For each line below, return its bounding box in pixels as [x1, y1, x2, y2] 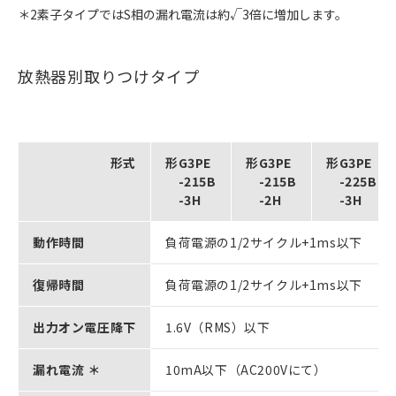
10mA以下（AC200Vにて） [165, 360, 327, 378]
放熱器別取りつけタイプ [18, 64, 200, 88]
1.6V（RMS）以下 [165, 317, 270, 336]
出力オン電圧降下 [33, 317, 136, 336]
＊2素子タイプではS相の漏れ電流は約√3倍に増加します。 [18, 4, 347, 23]
